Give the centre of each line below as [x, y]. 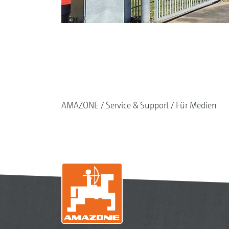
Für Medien [196, 105]
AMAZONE [80, 105]
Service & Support [137, 105]
